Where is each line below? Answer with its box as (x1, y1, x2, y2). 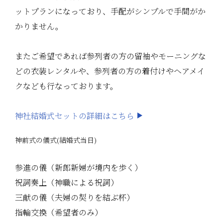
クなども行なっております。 (15, 80, 118, 92)
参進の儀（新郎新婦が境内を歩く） (15, 162, 142, 174)
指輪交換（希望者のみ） (15, 207, 103, 219)
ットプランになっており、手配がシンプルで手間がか (15, 5, 206, 17)
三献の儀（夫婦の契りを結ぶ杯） (15, 192, 134, 204)
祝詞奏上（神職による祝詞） (15, 177, 118, 189)
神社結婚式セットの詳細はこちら (15, 110, 134, 122)
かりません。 (15, 20, 63, 32)
